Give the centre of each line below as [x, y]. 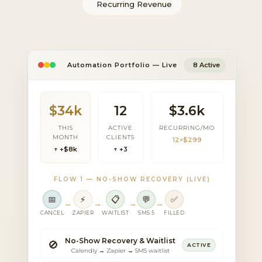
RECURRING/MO [187, 127]
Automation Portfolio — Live [122, 65]
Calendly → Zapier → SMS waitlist [120, 250]
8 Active [207, 65]
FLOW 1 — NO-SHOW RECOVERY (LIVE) [132, 179]
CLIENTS [121, 137]
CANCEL [52, 212]
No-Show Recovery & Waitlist [120, 240]
